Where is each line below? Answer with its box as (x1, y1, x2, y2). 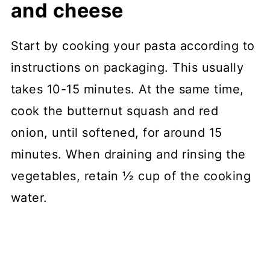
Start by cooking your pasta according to (10, 39, 255, 54)
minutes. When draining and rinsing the (10, 147, 246, 162)
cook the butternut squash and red (10, 104, 219, 119)
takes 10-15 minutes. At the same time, (10, 82, 244, 97)
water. (10, 190, 48, 206)
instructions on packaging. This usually (10, 60, 244, 75)
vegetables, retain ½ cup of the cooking (10, 169, 251, 184)
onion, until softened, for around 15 (10, 125, 222, 140)
